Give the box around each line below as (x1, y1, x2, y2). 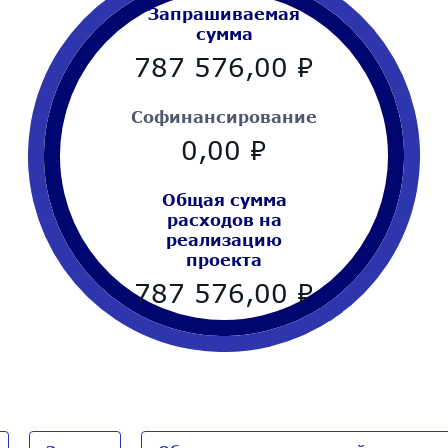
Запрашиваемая (148, 3, 300, 23)
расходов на (166, 209, 282, 229)
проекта (186, 249, 262, 269)
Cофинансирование (131, 106, 317, 126)
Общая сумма (161, 189, 287, 209)
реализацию (166, 229, 282, 249)
